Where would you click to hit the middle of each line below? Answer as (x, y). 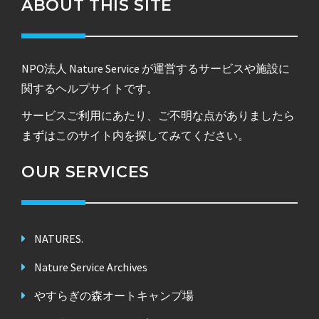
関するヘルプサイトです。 (90, 88)
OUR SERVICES (85, 172)
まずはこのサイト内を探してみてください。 (135, 135)
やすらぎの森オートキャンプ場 (114, 295)
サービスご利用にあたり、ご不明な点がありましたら (158, 115)
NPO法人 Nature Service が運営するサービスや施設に (156, 68)
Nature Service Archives (91, 267)
